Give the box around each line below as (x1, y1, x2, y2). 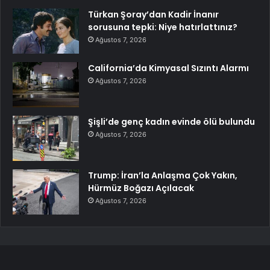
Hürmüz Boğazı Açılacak (88, 182, 194, 195)
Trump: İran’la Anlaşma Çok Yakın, (88, 169, 237, 182)
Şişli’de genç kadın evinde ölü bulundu (88, 116, 255, 128)
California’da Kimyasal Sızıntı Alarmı (88, 62, 249, 75)
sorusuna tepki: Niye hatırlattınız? (88, 21, 237, 34)
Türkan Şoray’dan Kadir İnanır (88, 8, 219, 21)
